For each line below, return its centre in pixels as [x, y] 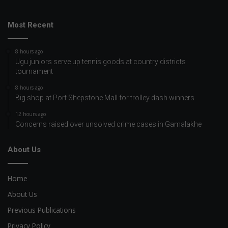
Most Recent [31, 25]
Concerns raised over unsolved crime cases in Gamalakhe [108, 124]
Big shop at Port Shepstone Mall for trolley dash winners [105, 97]
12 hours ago [31, 114]
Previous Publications [42, 210]
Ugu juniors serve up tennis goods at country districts [101, 61]
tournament [34, 71]
